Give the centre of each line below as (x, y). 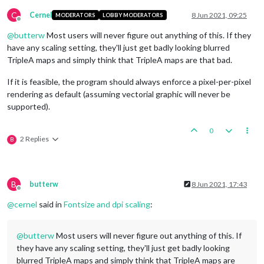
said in (50, 204)
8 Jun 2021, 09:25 (219, 15)
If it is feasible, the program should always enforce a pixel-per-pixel (129, 81)
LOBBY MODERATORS (133, 15)
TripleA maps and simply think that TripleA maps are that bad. (120, 60)
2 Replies (34, 138)
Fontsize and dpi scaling (107, 204)
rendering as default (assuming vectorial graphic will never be (119, 94)
